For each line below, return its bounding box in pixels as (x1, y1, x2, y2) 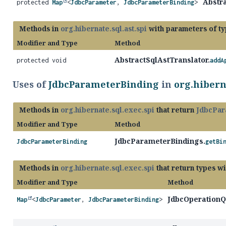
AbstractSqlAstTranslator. (114, 55, 210, 65)
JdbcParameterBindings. (114, 136, 205, 146)
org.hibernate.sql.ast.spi (61, 24, 147, 33)
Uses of (13, 78, 48, 90)
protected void (17, 56, 66, 64)
